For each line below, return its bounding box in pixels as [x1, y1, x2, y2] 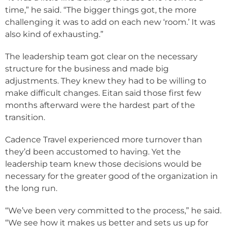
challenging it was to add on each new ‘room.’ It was [5, 17, 215, 27]
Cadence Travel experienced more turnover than [5, 135, 202, 145]
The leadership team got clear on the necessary [5, 52, 198, 62]
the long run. [5, 183, 57, 194]
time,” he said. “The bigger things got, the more [5, 5, 197, 15]
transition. [5, 112, 45, 123]
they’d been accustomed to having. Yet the [5, 147, 181, 157]
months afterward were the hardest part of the [5, 100, 195, 110]
